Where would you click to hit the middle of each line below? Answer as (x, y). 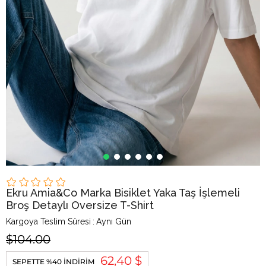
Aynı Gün (114, 221)
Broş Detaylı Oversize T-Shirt (80, 205)
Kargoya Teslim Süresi (48, 221)
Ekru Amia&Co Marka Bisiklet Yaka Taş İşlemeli (123, 193)
